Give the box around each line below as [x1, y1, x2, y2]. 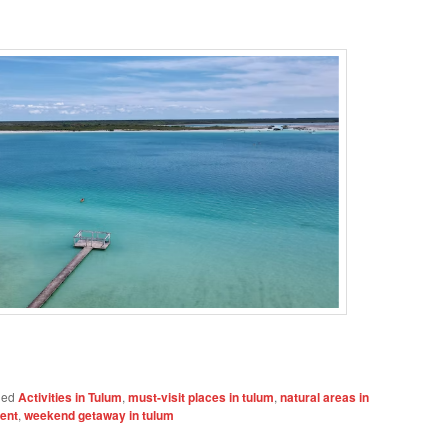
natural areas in [280, 388, 369, 407]
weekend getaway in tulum [24, 406, 174, 425]
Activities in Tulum [18, 388, 122, 407]
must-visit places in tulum [128, 388, 274, 407]
